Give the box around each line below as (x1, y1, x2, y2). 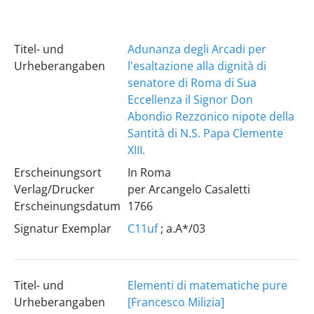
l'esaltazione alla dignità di (127, 58, 266, 74)
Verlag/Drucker (13, 182, 95, 197)
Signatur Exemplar (13, 221, 111, 236)
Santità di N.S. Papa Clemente (127, 125, 283, 141)
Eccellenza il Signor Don (127, 92, 253, 107)
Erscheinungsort (13, 165, 102, 180)
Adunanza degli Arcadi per (127, 41, 266, 57)
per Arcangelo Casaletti (127, 182, 250, 197)
